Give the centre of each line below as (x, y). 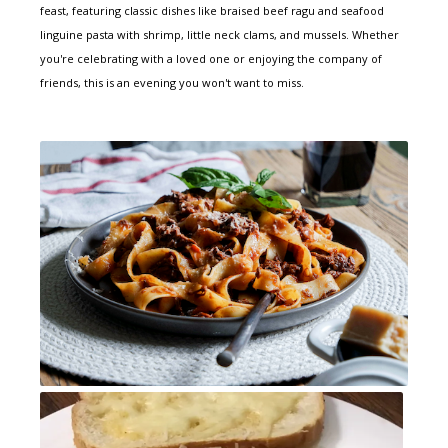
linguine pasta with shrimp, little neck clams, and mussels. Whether (219, 34)
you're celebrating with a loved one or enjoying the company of (211, 58)
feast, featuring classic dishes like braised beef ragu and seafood (212, 10)
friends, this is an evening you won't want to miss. (172, 82)
